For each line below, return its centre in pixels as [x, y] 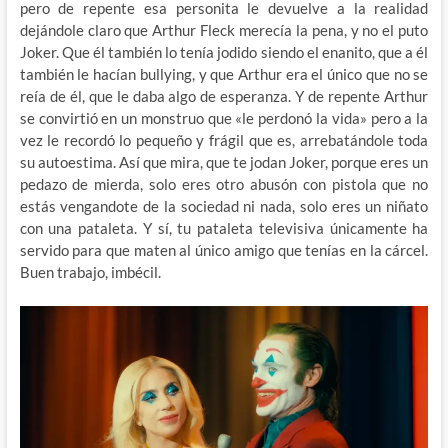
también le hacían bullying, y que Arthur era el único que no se [224, 74]
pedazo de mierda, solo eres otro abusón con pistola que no [224, 184]
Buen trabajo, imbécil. [90, 272]
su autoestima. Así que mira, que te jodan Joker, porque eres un [224, 162]
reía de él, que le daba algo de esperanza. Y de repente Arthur [224, 96]
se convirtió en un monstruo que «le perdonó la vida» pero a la [224, 118]
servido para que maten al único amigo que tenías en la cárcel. [224, 250]
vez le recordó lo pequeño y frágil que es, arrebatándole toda [224, 140]
